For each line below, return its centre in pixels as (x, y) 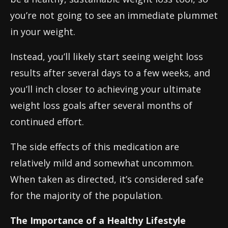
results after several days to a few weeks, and (110, 73)
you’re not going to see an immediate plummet (114, 15)
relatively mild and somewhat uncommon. (102, 163)
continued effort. (47, 122)
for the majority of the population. (87, 195)
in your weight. (43, 32)
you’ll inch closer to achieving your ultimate (106, 89)
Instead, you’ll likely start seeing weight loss (107, 56)
